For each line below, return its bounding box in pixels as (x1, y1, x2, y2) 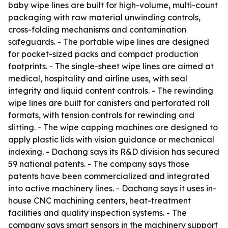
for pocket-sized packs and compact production (8, 49, 198, 59)
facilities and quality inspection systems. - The (8, 208, 187, 218)
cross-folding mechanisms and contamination (8, 24, 186, 35)
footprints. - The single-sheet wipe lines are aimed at (8, 61, 214, 71)
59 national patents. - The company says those (8, 159, 189, 169)
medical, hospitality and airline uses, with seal (8, 73, 187, 83)
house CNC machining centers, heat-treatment (8, 195, 191, 206)
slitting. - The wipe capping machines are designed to (8, 122, 218, 132)
